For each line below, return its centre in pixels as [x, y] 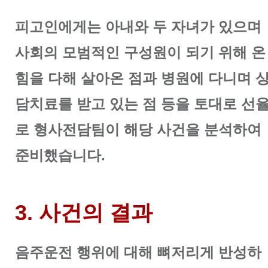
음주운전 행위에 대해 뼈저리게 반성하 [138, 252]
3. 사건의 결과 [84, 213]
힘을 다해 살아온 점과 [88, 78]
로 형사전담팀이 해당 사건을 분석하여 [138, 130]
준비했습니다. [60, 156]
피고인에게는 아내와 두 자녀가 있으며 [138, 27]
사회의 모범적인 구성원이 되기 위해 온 [140, 53]
